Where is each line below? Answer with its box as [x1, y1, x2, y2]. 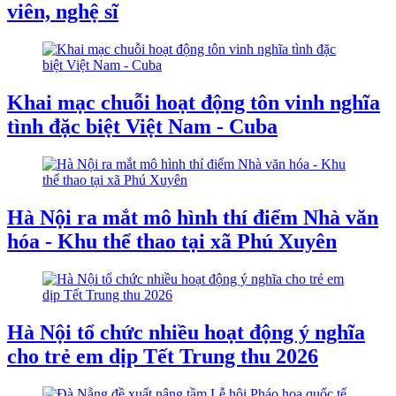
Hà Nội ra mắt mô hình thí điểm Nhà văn [7, 205, 378, 229]
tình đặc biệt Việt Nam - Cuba [7, 114, 278, 138]
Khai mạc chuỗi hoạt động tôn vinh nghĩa [7, 90, 380, 114]
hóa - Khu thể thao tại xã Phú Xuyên [7, 229, 337, 253]
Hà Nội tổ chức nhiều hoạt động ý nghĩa [7, 320, 365, 344]
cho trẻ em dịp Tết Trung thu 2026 [7, 344, 318, 368]
